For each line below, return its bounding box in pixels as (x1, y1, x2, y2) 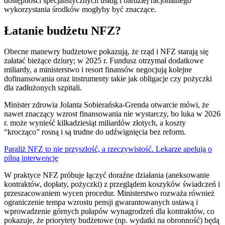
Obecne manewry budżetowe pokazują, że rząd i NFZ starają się (4, 47, 208, 56)
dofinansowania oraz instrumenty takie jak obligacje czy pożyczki (4, 74, 212, 83)
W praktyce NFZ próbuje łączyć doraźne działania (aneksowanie (4, 171, 209, 180)
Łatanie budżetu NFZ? (4, 24, 121, 37)
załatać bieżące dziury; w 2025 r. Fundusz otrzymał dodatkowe (4, 56, 203, 65)
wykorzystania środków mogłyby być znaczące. (4, 5, 156, 14)
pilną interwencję (4, 154, 58, 163)
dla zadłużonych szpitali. (4, 83, 82, 92)
